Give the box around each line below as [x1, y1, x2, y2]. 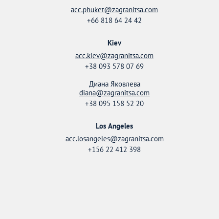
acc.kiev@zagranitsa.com [75, 51, 153, 60]
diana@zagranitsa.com [79, 88, 150, 97]
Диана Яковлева [88, 79, 140, 88]
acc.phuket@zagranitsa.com [71, 5, 158, 14]
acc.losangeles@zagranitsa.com [65, 134, 164, 143]
